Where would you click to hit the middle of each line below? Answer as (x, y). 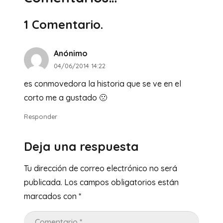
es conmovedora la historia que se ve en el (103, 84)
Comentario (66, 24)
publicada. (43, 182)
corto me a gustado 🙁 (65, 98)
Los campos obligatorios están (120, 182)
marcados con (51, 196)
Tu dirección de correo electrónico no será (101, 168)
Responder (41, 116)
